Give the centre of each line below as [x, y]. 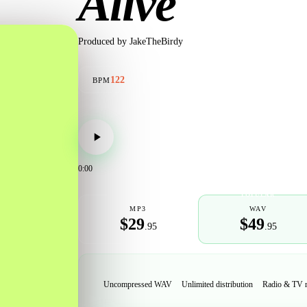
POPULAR [258, 195]
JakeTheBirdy [156, 41]
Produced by [102, 41]
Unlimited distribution [217, 284]
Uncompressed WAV [138, 284]
